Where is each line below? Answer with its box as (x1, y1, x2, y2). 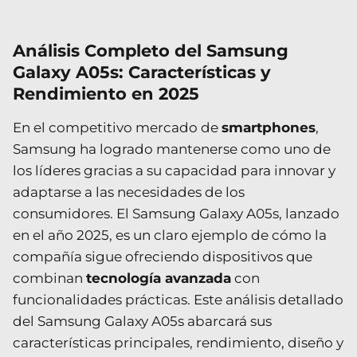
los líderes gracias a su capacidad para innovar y (13, 162, 335, 178)
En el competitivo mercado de (13, 119, 222, 135)
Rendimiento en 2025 (13, 83, 199, 104)
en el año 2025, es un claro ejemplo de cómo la (13, 226, 327, 243)
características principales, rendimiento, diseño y (13, 334, 343, 351)
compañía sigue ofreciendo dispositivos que (13, 248, 312, 265)
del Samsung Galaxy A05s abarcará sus (13, 312, 272, 329)
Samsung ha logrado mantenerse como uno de (13, 140, 331, 157)
